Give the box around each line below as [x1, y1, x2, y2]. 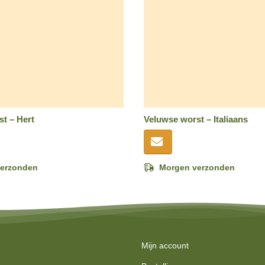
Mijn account [141, 241, 189, 251]
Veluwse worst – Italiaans [143, 114, 248, 124]
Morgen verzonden [159, 163, 235, 172]
